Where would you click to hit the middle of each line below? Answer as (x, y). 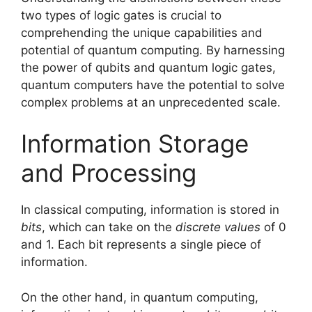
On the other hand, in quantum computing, (140, 297)
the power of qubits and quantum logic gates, (148, 67)
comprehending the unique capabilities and (142, 32)
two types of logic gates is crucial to (121, 15)
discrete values (218, 227)
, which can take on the (109, 227)
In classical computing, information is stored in (150, 210)
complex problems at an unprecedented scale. (151, 102)
